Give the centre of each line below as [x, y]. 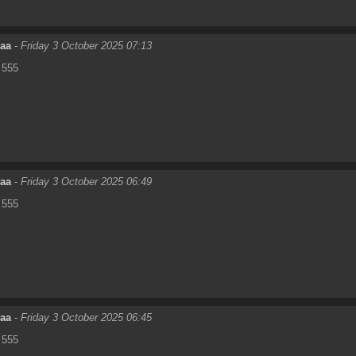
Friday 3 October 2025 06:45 [86, 317]
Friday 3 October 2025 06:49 [86, 181]
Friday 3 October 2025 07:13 [86, 45]
